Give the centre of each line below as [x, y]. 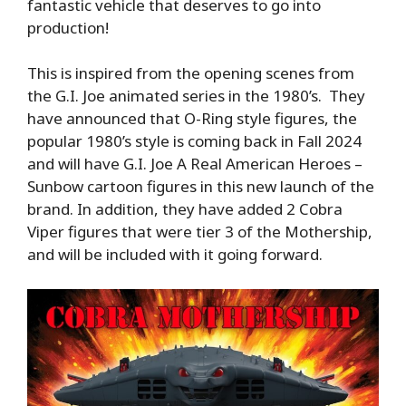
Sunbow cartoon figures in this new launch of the [201, 187]
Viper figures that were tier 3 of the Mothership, [200, 232]
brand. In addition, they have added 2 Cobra [185, 209]
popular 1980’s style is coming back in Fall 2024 [194, 141]
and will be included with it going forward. [175, 255]
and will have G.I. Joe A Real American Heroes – [195, 164]
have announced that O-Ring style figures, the [192, 119]
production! [68, 27]
